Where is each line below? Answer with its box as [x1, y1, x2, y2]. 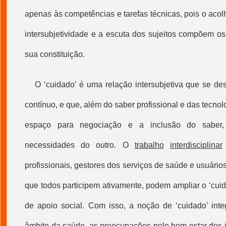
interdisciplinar [170, 141, 223, 149]
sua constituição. [25, 50, 85, 59]
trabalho [134, 141, 164, 149]
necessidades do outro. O [25, 141, 135, 149]
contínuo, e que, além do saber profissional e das [25, 100, 202, 109]
